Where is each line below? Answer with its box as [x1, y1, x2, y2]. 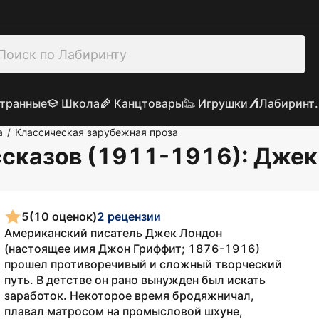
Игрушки [197, 96, 248, 110]
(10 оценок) [29, 209, 97, 224]
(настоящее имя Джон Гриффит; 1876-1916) [4, 241, 260, 256]
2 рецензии [97, 209, 161, 224]
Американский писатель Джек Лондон [4, 226, 222, 240]
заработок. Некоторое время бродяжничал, [4, 288, 254, 303]
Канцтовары [113, 96, 184, 110]
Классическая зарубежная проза [15, 126, 178, 138]
